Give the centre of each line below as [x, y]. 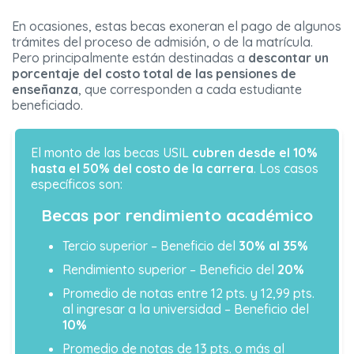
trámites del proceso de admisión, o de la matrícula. [162, 42]
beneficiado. [47, 105]
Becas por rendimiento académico [177, 215]
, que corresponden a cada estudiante [190, 90]
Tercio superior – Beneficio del [151, 246]
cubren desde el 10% [255, 153]
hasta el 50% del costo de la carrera [142, 169]
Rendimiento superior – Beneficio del [170, 270]
